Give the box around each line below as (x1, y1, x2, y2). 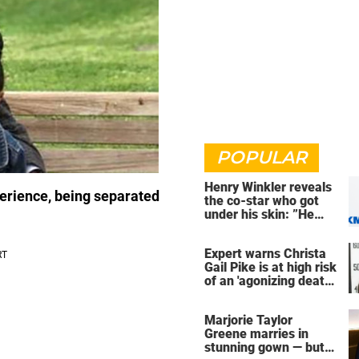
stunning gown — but (204, 339, 325, 355)
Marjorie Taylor (204, 312, 292, 328)
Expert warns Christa (204, 245, 326, 261)
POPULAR (216, 147, 307, 168)
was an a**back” (204, 220, 301, 236)
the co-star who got (204, 193, 319, 208)
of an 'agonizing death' (204, 272, 333, 288)
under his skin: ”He (204, 207, 314, 222)
